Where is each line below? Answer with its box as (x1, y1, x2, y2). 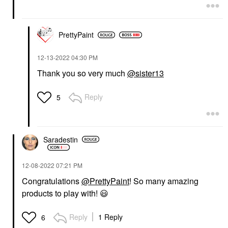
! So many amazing (129, 175, 198, 187)
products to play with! (22, 187, 100, 199)
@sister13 (127, 67, 164, 79)
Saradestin (43, 134, 78, 145)
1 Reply (98, 212, 123, 222)
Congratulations (22, 175, 81, 187)
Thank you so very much (37, 67, 127, 79)
